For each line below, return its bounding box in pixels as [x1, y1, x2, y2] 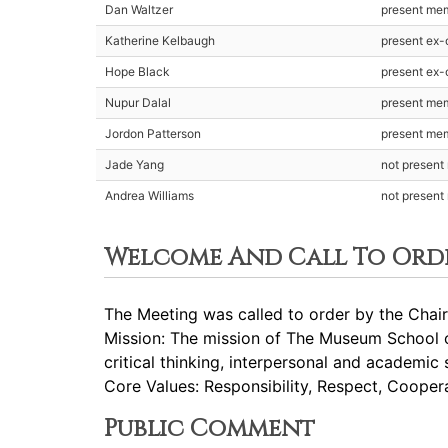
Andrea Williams [105, 188, 194, 203]
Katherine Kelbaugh [105, 33, 215, 48]
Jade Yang [105, 157, 164, 172]
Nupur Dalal [105, 95, 171, 110]
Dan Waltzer [105, 2, 173, 17]
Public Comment [104, 413, 315, 445]
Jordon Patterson [105, 126, 201, 141]
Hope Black [105, 64, 170, 79]
